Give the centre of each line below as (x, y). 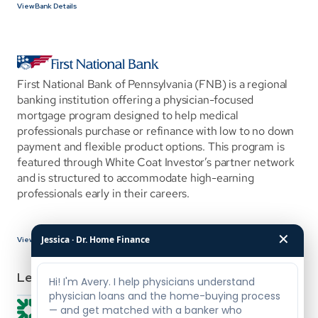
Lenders (42, 277)
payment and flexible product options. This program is (151, 147)
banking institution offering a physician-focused (136, 100)
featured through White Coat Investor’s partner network (156, 162)
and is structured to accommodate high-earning (136, 178)
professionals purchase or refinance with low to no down (156, 131)
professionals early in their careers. (104, 193)
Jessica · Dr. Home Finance (95, 239)
